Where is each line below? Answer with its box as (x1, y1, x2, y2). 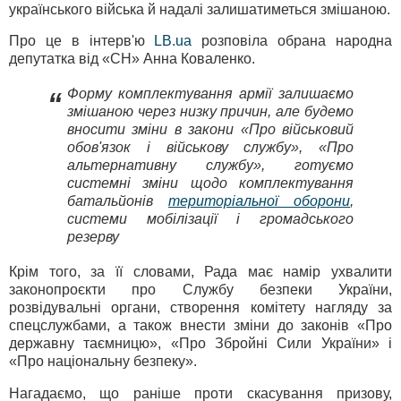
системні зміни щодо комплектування (67, 175, 354, 192)
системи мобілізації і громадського (67, 211, 354, 227)
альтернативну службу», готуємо (67, 158, 354, 174)
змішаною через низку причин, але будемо (67, 104, 354, 120)
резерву (67, 229, 119, 245)
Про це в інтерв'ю (9, 33, 155, 49)
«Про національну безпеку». (9, 354, 197, 370)
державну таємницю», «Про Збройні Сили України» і (9, 336, 392, 352)
